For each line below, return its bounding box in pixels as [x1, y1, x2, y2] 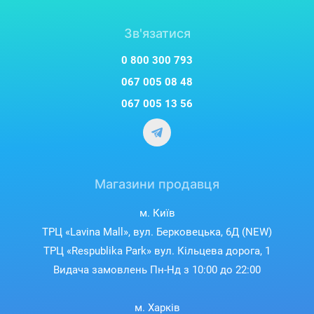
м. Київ [139, 207, 175, 220]
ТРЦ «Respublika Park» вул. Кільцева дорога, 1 [43, 245, 271, 258]
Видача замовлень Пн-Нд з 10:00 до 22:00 [53, 264, 261, 277]
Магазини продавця [95, 177, 219, 192]
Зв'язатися [123, 26, 191, 41]
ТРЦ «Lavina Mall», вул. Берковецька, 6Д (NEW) [42, 226, 272, 239]
